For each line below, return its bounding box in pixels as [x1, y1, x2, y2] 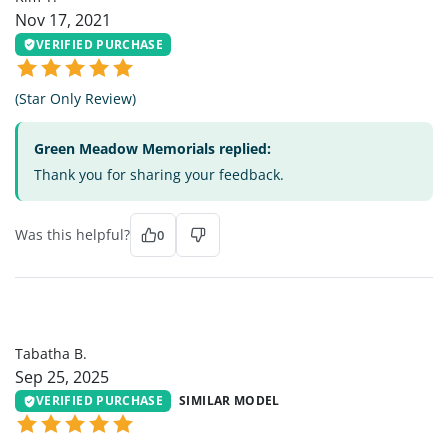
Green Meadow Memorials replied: [34, 138, 271, 158]
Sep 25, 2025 [15, 365, 109, 388]
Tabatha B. [15, 343, 87, 363]
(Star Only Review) [15, 88, 136, 108]
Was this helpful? [15, 224, 130, 244]
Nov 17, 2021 [15, 9, 111, 32]
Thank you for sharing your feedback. [34, 164, 284, 184]
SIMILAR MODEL [179, 392, 280, 410]
